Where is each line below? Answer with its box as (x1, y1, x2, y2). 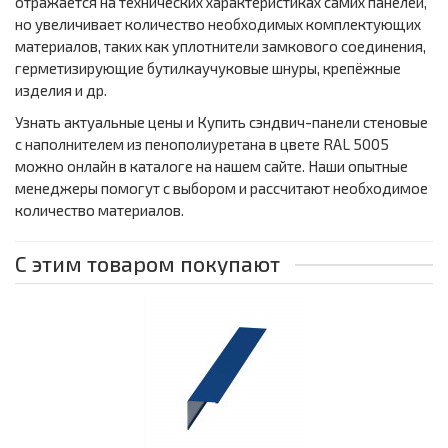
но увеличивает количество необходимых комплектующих (15, 15, 421, 34)
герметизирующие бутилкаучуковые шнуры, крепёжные (15, 59, 401, 78)
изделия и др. (15, 81, 107, 100)
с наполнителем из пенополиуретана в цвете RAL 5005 (15, 135, 389, 154)
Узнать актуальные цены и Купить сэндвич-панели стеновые (15, 113, 428, 132)
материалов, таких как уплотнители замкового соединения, (15, 37, 426, 56)
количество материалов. (15, 201, 184, 220)
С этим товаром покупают (15, 251, 280, 277)
